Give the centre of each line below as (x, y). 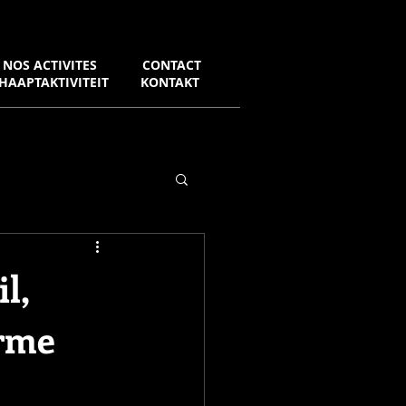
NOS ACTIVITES (50, 65)
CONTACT (171, 65)
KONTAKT (169, 82)
